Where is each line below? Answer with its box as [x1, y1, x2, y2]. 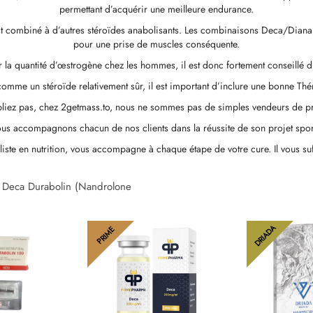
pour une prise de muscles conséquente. [73, 37, 240, 52]
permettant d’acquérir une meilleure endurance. [59, 2, 254, 17]
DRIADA [252, 222, 278, 249]
